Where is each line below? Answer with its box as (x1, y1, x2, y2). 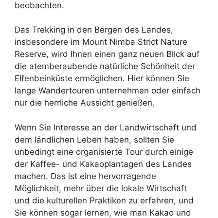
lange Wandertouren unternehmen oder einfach (15, 86, 200, 95)
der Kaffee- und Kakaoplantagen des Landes (15, 159, 192, 169)
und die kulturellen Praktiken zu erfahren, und (15, 195, 194, 205)
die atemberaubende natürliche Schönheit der (15, 61, 195, 71)
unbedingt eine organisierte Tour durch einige (15, 146, 193, 157)
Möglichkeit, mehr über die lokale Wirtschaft (15, 183, 187, 193)
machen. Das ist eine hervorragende (15, 171, 156, 181)
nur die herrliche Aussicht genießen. (15, 98, 155, 108)
